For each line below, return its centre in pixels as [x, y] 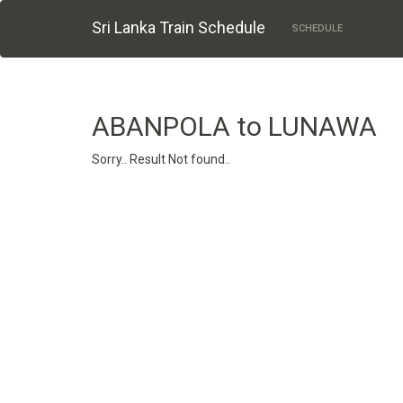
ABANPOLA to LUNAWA [234, 126]
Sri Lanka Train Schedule [179, 27]
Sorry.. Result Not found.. [161, 159]
